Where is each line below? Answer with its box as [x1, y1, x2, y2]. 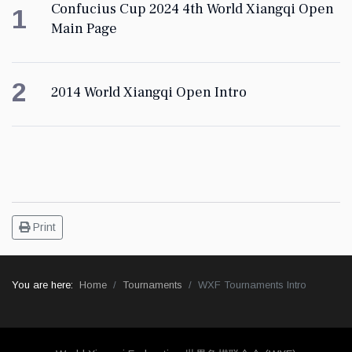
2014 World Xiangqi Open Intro [51, 83, 247, 102]
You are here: [12, 279, 79, 291]
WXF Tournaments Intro [198, 279, 306, 291]
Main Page [51, 20, 117, 38]
